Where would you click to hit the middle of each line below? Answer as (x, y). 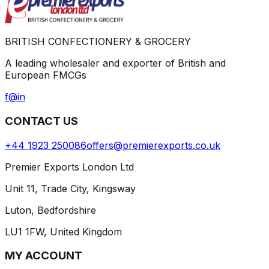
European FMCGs (46, 75)
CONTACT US (41, 121)
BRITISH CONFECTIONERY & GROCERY (98, 42)
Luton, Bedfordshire (50, 210)
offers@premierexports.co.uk (153, 145)
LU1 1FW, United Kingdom (63, 231)
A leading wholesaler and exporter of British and (115, 63)
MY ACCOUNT (44, 256)
